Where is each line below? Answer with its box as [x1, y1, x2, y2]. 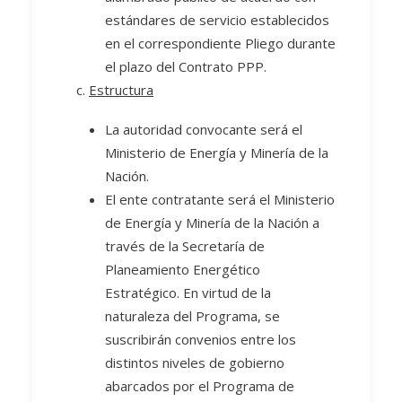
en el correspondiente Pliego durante [105, 34, 336, 52]
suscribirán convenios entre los [105, 330, 296, 348]
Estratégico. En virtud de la [105, 284, 271, 301]
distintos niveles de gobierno [105, 354, 284, 371]
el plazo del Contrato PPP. [105, 57, 267, 75]
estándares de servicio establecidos [105, 11, 329, 29]
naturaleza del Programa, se [105, 307, 280, 325]
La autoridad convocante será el [105, 120, 302, 138]
